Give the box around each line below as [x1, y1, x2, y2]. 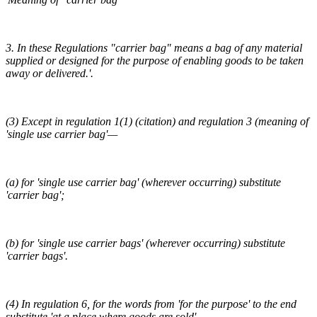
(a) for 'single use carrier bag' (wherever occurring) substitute [6, 176, 281, 189]
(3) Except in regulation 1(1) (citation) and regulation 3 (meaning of [6, 115, 309, 128]
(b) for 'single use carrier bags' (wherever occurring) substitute [6, 237, 285, 250]
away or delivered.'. [6, 67, 93, 80]
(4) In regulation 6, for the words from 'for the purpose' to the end [6, 298, 296, 311]
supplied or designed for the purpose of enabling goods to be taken [6, 54, 304, 67]
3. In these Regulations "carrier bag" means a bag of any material [6, 42, 302, 54]
